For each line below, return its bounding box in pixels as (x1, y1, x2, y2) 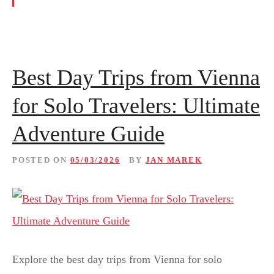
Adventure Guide (12, 121, 165, 146)
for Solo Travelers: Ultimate (12, 93, 260, 118)
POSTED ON (12, 155, 67, 165)
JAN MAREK (145, 155, 202, 165)
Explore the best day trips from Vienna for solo (12, 253, 222, 265)
